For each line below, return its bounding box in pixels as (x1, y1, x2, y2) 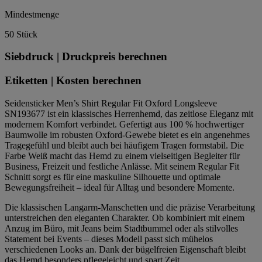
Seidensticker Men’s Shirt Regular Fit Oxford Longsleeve (5, 98, 217, 108)
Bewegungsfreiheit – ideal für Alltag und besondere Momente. (5, 182, 235, 192)
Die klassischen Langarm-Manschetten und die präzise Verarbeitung (5, 202, 255, 212)
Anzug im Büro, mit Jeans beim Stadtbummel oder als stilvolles (5, 223, 238, 233)
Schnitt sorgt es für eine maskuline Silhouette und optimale (5, 171, 220, 182)
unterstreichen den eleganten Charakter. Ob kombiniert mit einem (5, 212, 244, 223)
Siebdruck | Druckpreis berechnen (5, 50, 167, 63)
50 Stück (5, 29, 37, 39)
